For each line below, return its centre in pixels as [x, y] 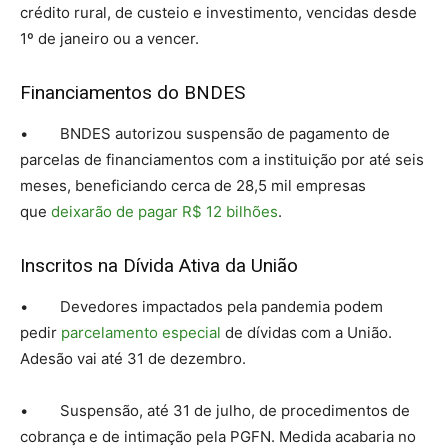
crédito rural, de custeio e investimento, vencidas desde [218, 13]
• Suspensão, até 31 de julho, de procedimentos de [215, 411]
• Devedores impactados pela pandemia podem [201, 307]
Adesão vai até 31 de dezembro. [133, 359]
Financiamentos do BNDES [132, 93]
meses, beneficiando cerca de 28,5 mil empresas [193, 186]
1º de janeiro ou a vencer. [109, 39]
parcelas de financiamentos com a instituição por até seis [222, 160]
